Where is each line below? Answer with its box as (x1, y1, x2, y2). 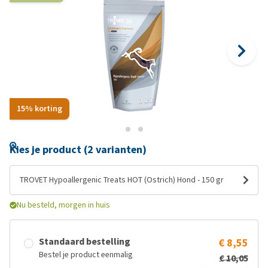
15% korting (17, 103, 62, 114)
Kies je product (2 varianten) (10, 142, 147, 157)
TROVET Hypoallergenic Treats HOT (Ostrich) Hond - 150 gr (20, 174, 224, 185)
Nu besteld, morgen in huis (17, 199, 110, 211)
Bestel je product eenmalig (39, 249, 133, 260)
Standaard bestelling (39, 235, 130, 248)
